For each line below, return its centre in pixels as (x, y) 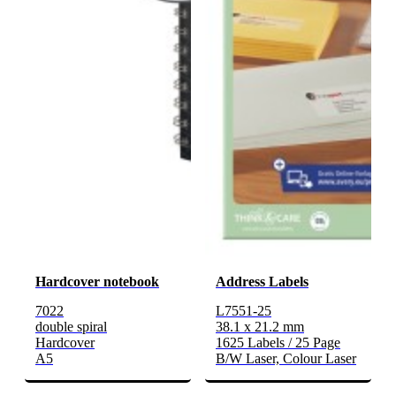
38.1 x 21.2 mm (260, 327)
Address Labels (262, 282)
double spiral (71, 327)
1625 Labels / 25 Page (278, 343)
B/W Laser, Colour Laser (286, 359)
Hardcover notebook (97, 282)
